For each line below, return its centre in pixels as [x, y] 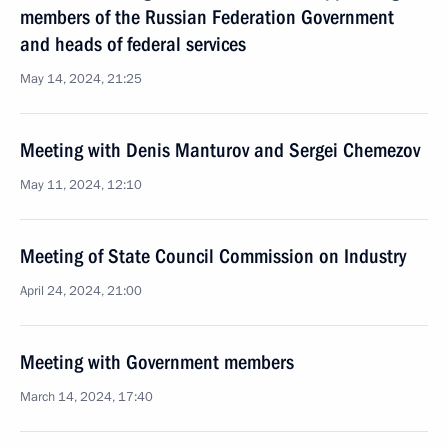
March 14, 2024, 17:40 [86, 397]
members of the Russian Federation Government [207, 17]
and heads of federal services [133, 44]
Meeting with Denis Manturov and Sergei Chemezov [220, 150]
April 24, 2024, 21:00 [81, 291]
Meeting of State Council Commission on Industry [213, 256]
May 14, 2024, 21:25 [81, 79]
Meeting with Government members [157, 362]
